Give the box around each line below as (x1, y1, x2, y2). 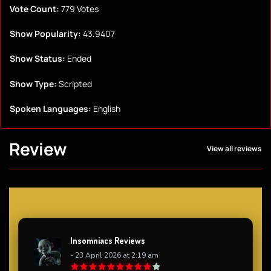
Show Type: (10, 77, 57, 90)
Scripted (57, 77, 92, 90)
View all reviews (207, 143, 262, 154)
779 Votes (59, 3, 99, 15)
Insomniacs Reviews (70, 235, 145, 246)
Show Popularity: (10, 28, 81, 40)
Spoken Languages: (10, 102, 91, 114)
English (91, 102, 120, 114)
